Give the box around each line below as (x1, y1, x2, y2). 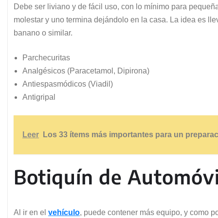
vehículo (48, 208, 80, 217)
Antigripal (22, 92, 55, 101)
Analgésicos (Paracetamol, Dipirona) (22, 66, 149, 75)
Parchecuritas (22, 53, 70, 62)
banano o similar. (14, 28, 73, 37)
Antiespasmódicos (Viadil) (22, 79, 113, 88)
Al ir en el (14, 208, 48, 217)
